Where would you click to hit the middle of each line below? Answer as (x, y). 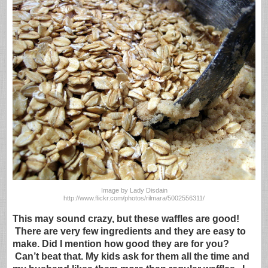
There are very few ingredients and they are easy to (129, 231)
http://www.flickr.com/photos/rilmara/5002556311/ (134, 198)
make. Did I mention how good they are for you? (121, 243)
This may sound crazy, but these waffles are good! (126, 218)
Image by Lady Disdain (134, 191)
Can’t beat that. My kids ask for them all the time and (131, 256)
